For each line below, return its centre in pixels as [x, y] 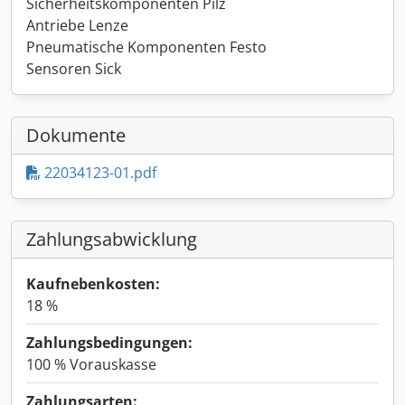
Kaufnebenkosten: [93, 284]
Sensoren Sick [74, 69]
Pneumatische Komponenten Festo [146, 47]
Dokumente [76, 136]
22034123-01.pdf [99, 173]
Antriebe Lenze [77, 26]
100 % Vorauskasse [91, 365]
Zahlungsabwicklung [112, 240]
